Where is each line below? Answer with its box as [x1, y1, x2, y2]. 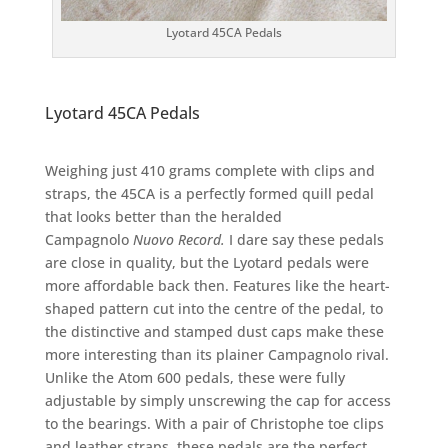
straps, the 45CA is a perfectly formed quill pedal [44, 183, 374, 203]
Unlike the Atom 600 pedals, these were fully [44, 367, 345, 387]
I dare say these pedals [228, 229, 384, 249]
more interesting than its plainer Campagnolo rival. [44, 344, 389, 364]
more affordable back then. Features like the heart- [44, 275, 390, 295]
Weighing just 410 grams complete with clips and [44, 160, 375, 180]
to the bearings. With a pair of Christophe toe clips [44, 413, 384, 433]
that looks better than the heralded [44, 206, 282, 226]
